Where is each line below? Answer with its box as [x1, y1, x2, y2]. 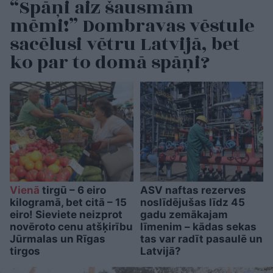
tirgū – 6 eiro [40, 184, 106, 197]
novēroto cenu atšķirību [10, 221, 133, 233]
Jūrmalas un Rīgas [10, 233, 105, 246]
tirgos [10, 245, 40, 258]
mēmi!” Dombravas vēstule [10, 12, 255, 41]
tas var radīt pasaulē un [140, 233, 263, 246]
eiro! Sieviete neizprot [10, 208, 122, 221]
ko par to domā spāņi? [10, 49, 210, 77]
